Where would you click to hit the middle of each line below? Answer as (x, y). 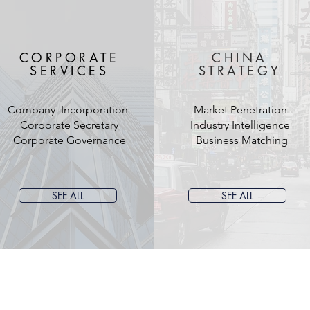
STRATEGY (240, 71)
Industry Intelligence (240, 125)
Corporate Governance (69, 140)
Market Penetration (240, 110)
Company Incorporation (69, 110)
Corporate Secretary (69, 125)
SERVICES (69, 71)
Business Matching (240, 140)
